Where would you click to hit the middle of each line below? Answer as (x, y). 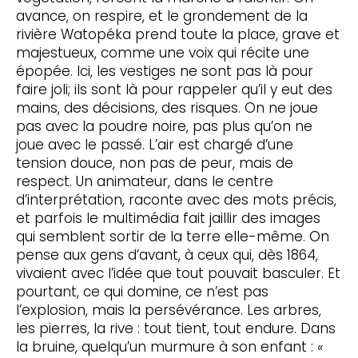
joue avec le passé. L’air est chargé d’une (154, 145)
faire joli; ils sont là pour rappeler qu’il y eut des (174, 90)
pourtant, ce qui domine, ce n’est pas (142, 292)
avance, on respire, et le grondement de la (161, 16)
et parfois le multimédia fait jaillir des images (168, 219)
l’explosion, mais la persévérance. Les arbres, (168, 310)
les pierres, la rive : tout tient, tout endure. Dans (175, 329)
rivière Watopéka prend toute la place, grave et (177, 35)
